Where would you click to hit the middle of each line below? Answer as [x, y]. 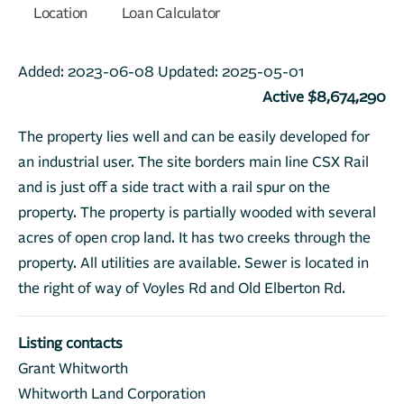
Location [60, 14]
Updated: [190, 72]
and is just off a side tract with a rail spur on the [174, 188]
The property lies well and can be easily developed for [194, 137]
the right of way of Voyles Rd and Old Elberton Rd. [182, 289]
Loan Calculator [170, 14]
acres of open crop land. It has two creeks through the [194, 238]
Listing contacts [70, 344]
